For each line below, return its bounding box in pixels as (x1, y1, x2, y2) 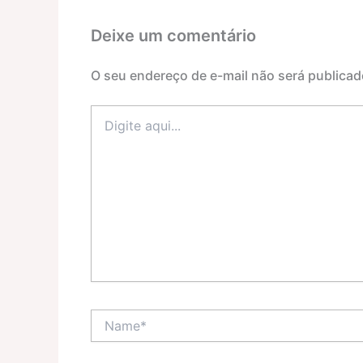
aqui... (90, 121, 122, 135)
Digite (90, 105, 121, 119)
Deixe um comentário (91, 25, 256, 45)
